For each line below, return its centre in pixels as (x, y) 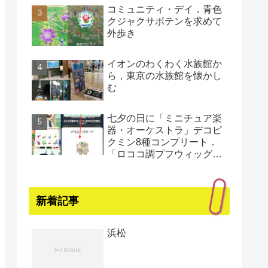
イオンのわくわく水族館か (165, 63)
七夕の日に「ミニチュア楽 (165, 118)
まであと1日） (138, 178)
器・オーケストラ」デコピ (165, 130)
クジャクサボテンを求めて (165, 21)
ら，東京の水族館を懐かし (165, 75)
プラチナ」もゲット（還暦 (165, 166)
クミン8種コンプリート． (162, 142)
